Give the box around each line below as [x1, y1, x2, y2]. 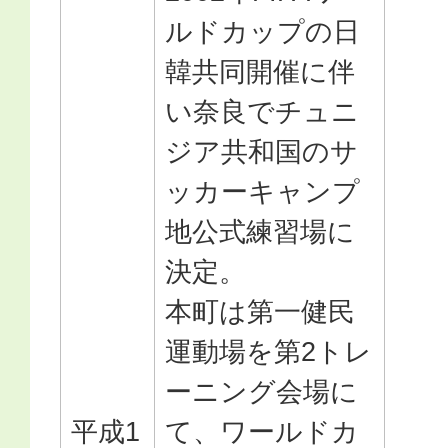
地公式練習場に [165, 216, 355, 247]
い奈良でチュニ [165, 96, 359, 127]
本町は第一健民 [165, 296, 355, 327]
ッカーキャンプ [165, 176, 360, 207]
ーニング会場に [165, 376, 358, 407]
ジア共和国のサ [165, 136, 358, 167]
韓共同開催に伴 [165, 56, 355, 87]
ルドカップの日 [165, 16, 360, 47]
